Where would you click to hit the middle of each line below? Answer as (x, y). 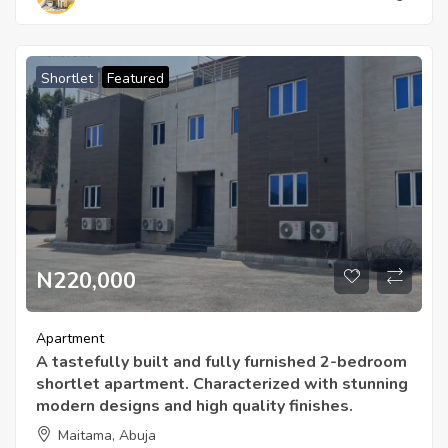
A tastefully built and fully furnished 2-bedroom (221, 362)
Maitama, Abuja (107, 436)
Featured (135, 79)
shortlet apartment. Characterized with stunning (222, 384)
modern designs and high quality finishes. (194, 406)
